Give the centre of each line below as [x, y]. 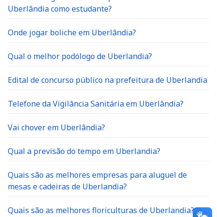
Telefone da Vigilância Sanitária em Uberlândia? [96, 104]
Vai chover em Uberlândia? [56, 127]
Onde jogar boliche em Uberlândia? [72, 32]
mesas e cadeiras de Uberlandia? [67, 186]
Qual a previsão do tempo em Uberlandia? [84, 151]
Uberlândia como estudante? [60, 9]
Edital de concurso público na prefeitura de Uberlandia [108, 80]
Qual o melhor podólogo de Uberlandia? [80, 56]
